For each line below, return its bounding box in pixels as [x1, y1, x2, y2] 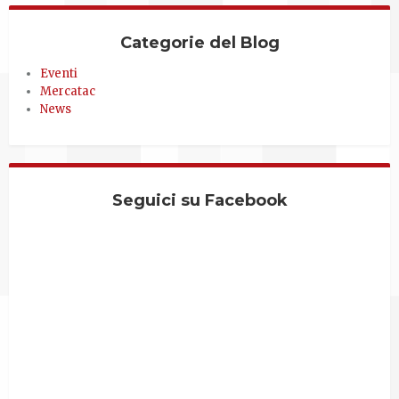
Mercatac [40, 84, 95, 100]
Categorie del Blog [119, 33, 280, 53]
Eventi [40, 66, 77, 82]
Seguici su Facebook [111, 191, 288, 211]
